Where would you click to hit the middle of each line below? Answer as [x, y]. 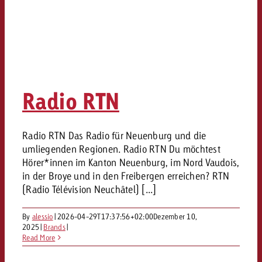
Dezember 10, [175, 216]
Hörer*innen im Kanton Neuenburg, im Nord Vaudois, [131, 162]
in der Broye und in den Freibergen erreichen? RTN [126, 176]
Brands [54, 227]
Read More [39, 237]
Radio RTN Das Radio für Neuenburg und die [114, 135]
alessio [42, 216]
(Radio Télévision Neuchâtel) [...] [89, 189]
